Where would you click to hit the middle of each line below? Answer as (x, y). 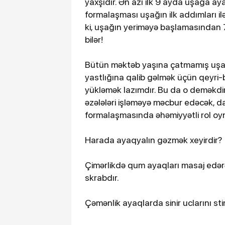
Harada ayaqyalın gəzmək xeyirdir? (153, 140)
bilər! (94, 39)
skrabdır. (102, 177)
